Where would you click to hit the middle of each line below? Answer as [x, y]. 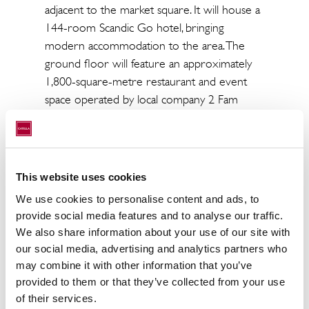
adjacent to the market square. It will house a [152, 10]
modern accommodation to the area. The [144, 46]
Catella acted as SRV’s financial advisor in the [151, 163]
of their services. [56, 298]
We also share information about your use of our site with [153, 232]
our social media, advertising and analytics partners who [151, 248]
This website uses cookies [81, 177]
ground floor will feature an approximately [148, 63]
